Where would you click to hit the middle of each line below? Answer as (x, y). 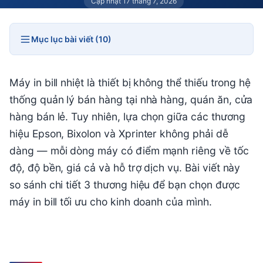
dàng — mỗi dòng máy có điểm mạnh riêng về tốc (129, 151)
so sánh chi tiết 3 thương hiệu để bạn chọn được (125, 185)
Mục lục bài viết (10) (71, 39)
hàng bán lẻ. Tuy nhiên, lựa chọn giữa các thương (127, 117)
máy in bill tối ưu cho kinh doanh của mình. (111, 202)
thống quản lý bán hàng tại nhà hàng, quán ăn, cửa (131, 100)
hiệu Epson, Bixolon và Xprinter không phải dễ (119, 134)
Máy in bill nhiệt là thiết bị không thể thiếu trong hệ (130, 82)
